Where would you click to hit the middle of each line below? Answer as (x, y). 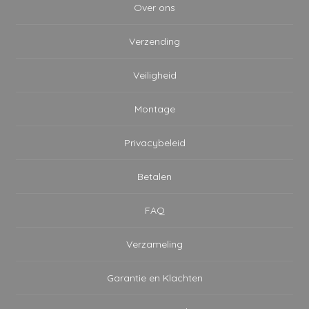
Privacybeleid (154, 142)
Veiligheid (154, 75)
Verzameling (154, 244)
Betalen (154, 176)
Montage (154, 109)
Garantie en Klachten (154, 278)
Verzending (154, 41)
